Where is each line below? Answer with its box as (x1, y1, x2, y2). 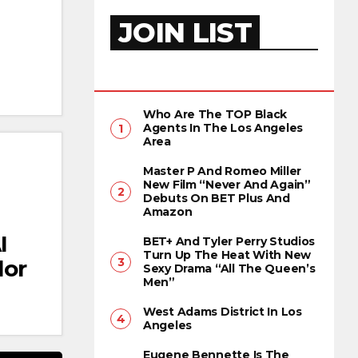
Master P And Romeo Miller (143, 164, 302, 179)
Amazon (143, 205, 193, 220)
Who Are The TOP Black (143, 107, 288, 122)
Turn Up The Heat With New (143, 248, 312, 263)
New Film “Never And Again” (143, 177, 311, 193)
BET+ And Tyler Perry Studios (143, 234, 316, 249)
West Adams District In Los (143, 304, 302, 320)
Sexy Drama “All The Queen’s (143, 261, 316, 276)
